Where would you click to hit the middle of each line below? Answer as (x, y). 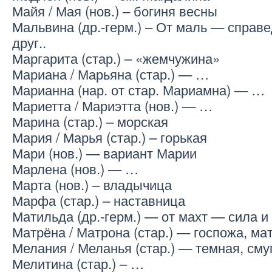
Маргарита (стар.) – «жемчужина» (116, 58)
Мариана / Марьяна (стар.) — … (110, 74)
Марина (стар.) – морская (90, 121)
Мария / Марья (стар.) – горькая (110, 137)
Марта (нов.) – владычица (92, 184)
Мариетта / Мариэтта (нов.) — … (112, 105)
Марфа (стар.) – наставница (99, 200)
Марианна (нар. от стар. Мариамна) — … (138, 90)
